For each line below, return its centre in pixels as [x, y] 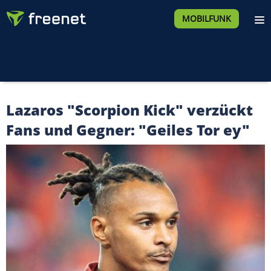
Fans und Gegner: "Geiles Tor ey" [128, 130]
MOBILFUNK [206, 18]
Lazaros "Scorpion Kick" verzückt [129, 110]
